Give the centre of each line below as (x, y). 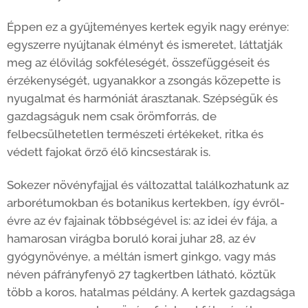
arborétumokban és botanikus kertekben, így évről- (146, 202)
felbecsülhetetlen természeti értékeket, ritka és (135, 134)
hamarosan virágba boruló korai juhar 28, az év (131, 238)
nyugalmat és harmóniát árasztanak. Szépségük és (142, 99)
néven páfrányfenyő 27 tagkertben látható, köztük (141, 274)
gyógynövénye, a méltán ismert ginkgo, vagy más (141, 256)
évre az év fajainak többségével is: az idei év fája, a (142, 220)
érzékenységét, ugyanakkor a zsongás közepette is (144, 81)
